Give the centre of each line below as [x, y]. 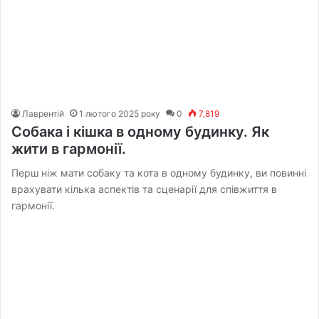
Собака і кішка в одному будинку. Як [141, 131]
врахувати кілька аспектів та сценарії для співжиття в [145, 189]
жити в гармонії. [69, 148]
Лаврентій [43, 113]
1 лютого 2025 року [120, 113]
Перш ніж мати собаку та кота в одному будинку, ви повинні [159, 172]
